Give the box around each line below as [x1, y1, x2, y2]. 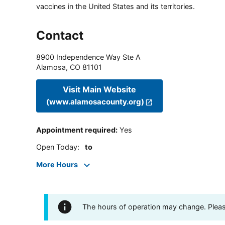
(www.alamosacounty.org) [46, 97, 144, 107]
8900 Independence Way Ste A [36, 52, 141, 61]
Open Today [36, 143, 77, 152]
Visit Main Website [63, 84, 137, 95]
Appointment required [36, 126, 116, 135]
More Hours [36, 160, 78, 169]
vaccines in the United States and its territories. [36, 2, 195, 11]
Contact [36, 28, 83, 43]
